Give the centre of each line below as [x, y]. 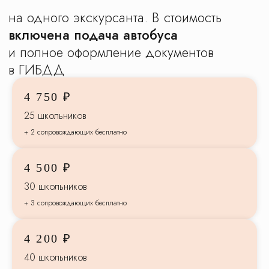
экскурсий [39, 247]
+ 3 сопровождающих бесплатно [75, 203]
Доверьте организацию [84, 230]
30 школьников [55, 186]
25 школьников [55, 116]
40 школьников [55, 257]
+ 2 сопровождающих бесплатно [75, 132]
